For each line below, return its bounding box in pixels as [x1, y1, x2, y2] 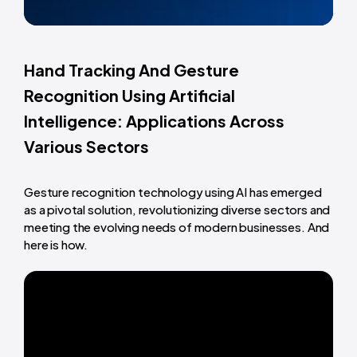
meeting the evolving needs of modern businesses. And [24, 218, 330, 234]
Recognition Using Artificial [24, 84, 235, 105]
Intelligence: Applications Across [24, 110, 284, 131]
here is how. [24, 236, 88, 252]
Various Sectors [24, 135, 149, 156]
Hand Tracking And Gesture [24, 59, 239, 80]
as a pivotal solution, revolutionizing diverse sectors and [24, 201, 331, 217]
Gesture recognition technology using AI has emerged [24, 183, 322, 199]
